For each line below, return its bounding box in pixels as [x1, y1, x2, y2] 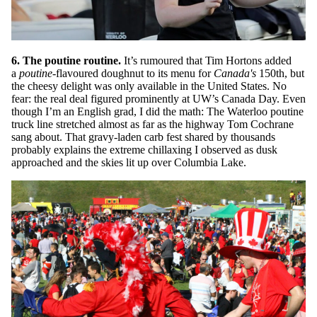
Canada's [214, 67, 256, 79]
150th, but [256, 67, 304, 79]
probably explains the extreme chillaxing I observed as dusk [11, 143, 277, 156]
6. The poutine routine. [11, 54, 121, 67]
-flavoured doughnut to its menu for [52, 67, 214, 79]
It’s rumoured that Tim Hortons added [121, 54, 292, 67]
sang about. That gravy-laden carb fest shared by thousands [11, 130, 275, 143]
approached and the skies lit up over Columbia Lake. [11, 156, 246, 168]
